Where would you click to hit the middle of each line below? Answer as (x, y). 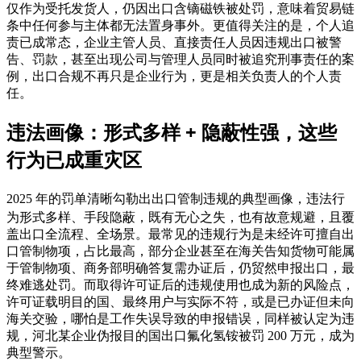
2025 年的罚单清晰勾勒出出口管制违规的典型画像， (156, 199)
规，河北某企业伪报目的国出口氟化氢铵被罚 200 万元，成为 (180, 336)
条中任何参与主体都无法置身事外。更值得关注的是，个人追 (180, 26)
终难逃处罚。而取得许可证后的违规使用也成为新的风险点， (180, 285)
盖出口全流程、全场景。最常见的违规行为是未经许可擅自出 (180, 234)
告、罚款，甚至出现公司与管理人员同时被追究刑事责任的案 (180, 60)
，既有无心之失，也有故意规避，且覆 (245, 218)
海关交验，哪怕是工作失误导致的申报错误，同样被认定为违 (180, 319)
